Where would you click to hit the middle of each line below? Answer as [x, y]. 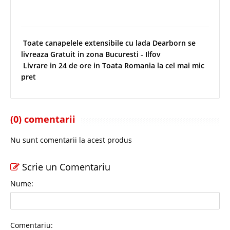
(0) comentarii [43, 119]
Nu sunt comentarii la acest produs [71, 140]
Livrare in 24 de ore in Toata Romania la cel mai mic [113, 65]
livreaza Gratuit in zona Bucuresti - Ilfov [91, 54]
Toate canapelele [53, 43]
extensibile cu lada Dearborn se [140, 43]
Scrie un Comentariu [65, 167]
